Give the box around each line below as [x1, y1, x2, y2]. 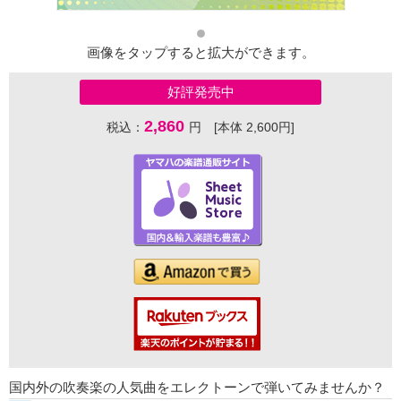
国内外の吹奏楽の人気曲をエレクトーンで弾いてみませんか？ [9, 380, 385, 396]
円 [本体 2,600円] [189, 120, 294, 135]
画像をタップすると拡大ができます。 [86, 45, 315, 61]
